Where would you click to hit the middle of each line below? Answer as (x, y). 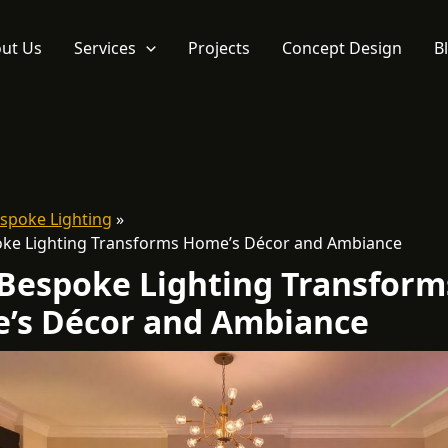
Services (105, 47)
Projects (218, 47)
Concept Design (341, 47)
